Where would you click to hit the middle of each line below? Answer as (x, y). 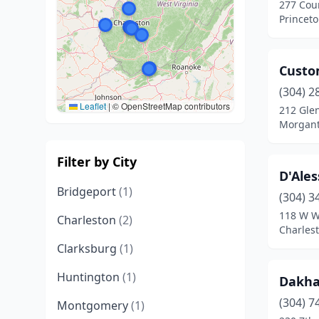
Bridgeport (88, 192)
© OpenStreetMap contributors (170, 106)
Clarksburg (88, 249)
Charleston (88, 220)
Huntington (90, 277)
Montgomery (94, 305)
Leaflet (92, 106)
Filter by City (97, 162)
